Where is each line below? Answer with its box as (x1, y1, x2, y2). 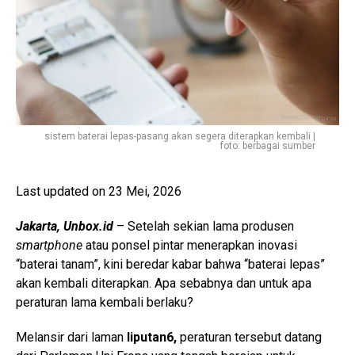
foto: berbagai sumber (220, 139, 315, 151)
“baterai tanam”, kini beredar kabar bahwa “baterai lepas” (16, 256, 325, 272)
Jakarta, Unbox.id (16, 218, 116, 234)
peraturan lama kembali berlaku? (16, 294, 193, 310)
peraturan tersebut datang (180, 329, 322, 345)
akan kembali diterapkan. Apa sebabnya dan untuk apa (16, 275, 311, 291)
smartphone (16, 237, 86, 253)
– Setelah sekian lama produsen (116, 218, 294, 234)
